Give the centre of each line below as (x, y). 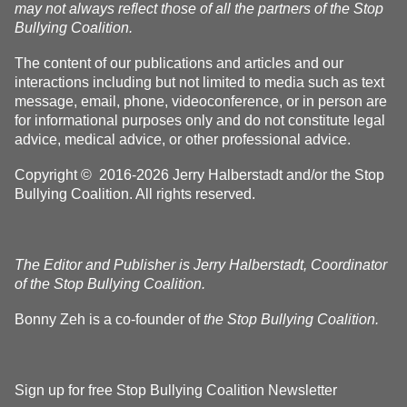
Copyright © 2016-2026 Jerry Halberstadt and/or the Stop (199, 175)
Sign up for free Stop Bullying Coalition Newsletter (176, 390)
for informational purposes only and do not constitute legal (200, 120)
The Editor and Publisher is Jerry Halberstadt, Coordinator (201, 265)
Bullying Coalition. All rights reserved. (135, 194)
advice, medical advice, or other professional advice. (183, 139)
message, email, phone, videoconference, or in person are (201, 101)
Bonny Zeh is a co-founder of (109, 319)
